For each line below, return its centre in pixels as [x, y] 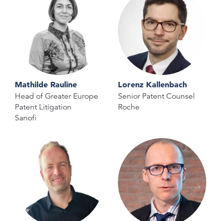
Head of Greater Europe [56, 96]
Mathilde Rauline [46, 85]
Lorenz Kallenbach [152, 85]
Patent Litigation [43, 107]
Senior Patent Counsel [156, 96]
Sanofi [26, 118]
